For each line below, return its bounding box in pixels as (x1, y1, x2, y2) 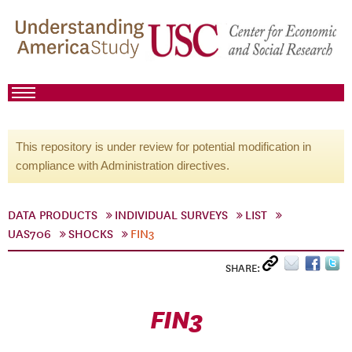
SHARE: (225, 262, 262, 275)
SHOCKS (68, 227, 113, 241)
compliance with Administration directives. (16, 159, 229, 172)
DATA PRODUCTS (8, 208, 97, 222)
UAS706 (8, 227, 51, 241)
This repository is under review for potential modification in (16, 140, 311, 153)
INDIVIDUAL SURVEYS (115, 208, 228, 222)
